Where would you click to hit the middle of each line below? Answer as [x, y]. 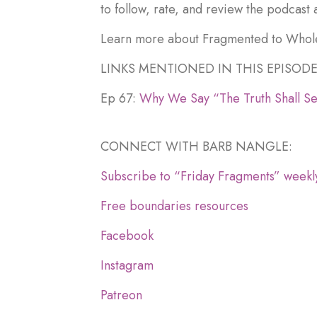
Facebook [127, 235]
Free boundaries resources [174, 206]
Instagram [127, 265]
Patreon [121, 295]
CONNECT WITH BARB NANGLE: [196, 146]
